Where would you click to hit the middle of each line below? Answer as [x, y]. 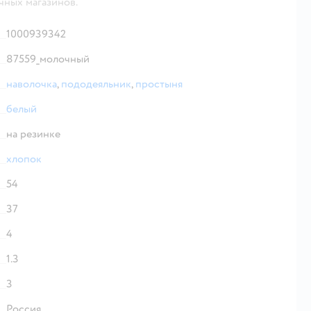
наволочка [32, 84]
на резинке [33, 134]
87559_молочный [48, 59]
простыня [159, 84]
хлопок [24, 159]
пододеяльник [96, 84]
